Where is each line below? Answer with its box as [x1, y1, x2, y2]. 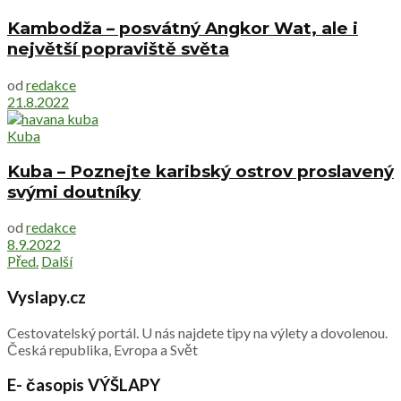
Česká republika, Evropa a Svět [7, 340, 198, 358]
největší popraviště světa [7, 38, 229, 60]
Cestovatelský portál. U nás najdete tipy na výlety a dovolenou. [7, 323, 388, 341]
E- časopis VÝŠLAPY [7, 375, 160, 396]
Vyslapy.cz [7, 286, 86, 307]
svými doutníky [7, 181, 141, 202]
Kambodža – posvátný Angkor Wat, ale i [7, 18, 358, 39]
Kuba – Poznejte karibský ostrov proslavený [7, 160, 394, 182]
